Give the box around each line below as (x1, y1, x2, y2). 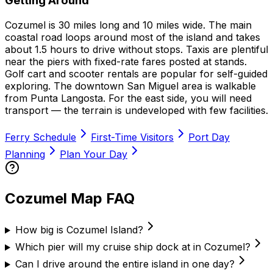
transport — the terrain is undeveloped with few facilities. (5, 104, 268, 116)
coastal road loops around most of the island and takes (5, 30, 260, 43)
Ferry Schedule (5, 130, 76, 143)
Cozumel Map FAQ (5, 189, 135, 207)
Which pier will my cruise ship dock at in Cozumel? (15, 241, 250, 253)
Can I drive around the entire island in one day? (15, 258, 235, 271)
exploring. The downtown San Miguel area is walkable (5, 79, 256, 92)
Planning (5, 147, 45, 160)
